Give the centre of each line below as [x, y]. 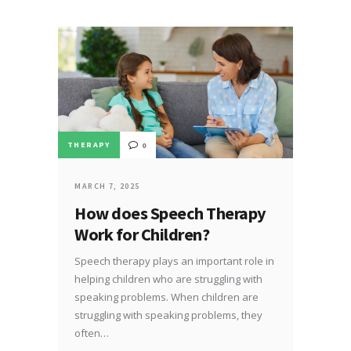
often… [92, 333]
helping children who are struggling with [169, 279]
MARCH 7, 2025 [107, 186]
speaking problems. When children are [167, 297]
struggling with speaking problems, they [169, 315]
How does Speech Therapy [170, 213]
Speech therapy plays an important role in [175, 261]
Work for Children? [142, 235]
